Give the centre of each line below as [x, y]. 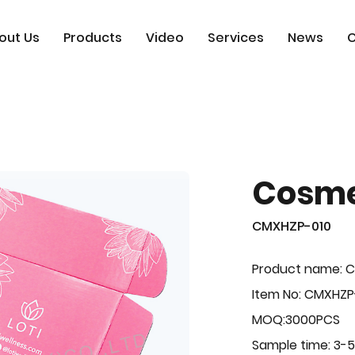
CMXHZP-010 [292, 226]
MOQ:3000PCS [296, 320]
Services [235, 38]
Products [92, 38]
